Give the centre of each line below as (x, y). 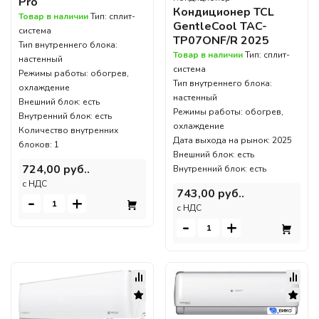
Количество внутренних (68, 130)
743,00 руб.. (210, 193)
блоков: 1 (39, 144)
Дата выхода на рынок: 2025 (232, 140)
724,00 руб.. (56, 169)
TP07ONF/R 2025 (221, 40)
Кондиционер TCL (224, 12)
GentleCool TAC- (220, 26)
